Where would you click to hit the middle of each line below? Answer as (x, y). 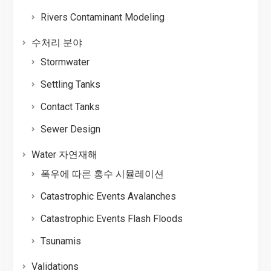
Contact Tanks (70, 107)
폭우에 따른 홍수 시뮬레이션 (102, 174)
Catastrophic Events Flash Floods (111, 219)
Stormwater (65, 62)
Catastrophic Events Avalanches (108, 197)
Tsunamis (60, 241)
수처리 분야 (57, 43)
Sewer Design (70, 129)
